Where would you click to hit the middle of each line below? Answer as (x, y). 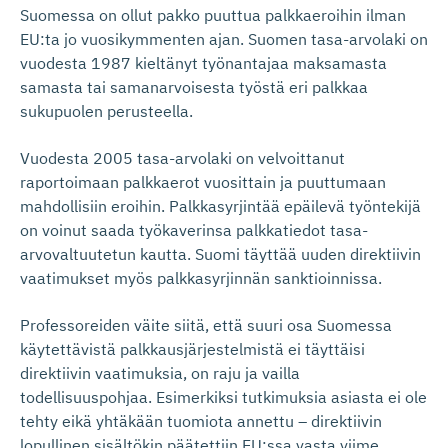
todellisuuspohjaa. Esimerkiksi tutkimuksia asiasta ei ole (223, 396)
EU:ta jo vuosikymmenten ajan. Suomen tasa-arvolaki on (224, 38)
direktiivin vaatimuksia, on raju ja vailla (160, 372)
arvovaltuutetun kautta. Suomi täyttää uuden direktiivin (220, 253)
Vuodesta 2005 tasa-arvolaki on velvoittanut (182, 157)
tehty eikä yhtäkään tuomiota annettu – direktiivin (201, 420)
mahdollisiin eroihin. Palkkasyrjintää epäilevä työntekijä (220, 205)
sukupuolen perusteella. (106, 110)
